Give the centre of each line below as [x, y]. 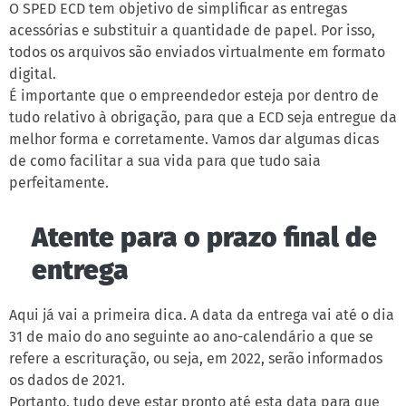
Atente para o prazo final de [204, 237]
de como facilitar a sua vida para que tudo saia [165, 161]
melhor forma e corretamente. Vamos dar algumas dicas [194, 139]
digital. [33, 74]
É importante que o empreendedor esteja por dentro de [194, 96]
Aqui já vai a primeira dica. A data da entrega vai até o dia [202, 315]
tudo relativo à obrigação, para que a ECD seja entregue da [203, 117]
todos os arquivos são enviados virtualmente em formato [197, 52]
